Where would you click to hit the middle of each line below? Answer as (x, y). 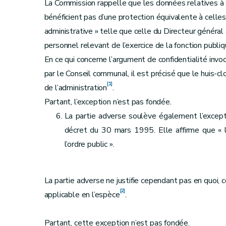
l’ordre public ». (89, 144)
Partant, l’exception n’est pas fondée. (108, 102)
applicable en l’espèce (82, 195)
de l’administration (76, 88)
